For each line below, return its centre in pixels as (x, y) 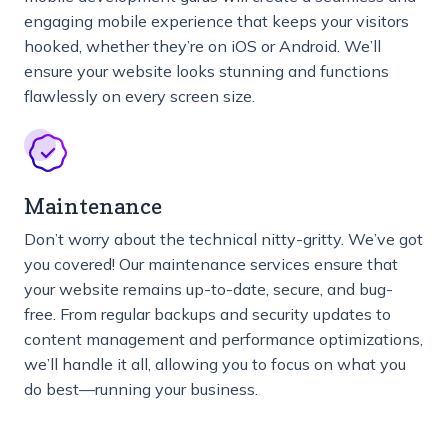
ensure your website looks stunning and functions (206, 71)
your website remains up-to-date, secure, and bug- (208, 289)
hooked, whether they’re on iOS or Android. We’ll (202, 46)
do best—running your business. (141, 389)
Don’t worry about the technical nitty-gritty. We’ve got (223, 239)
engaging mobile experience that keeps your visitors (216, 21)
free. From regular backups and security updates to (207, 314)
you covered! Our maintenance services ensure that (211, 264)
